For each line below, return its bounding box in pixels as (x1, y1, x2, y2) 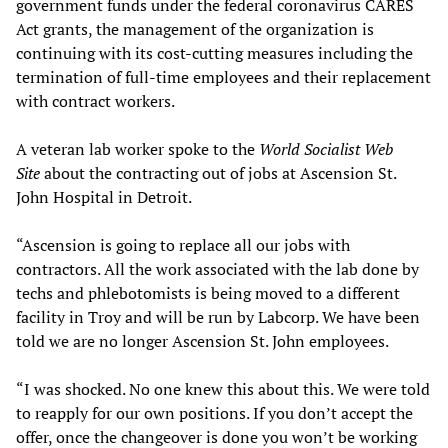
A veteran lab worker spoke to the (16, 137, 259, 160)
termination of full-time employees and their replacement (16, 65, 431, 88)
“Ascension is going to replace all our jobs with (16, 233, 350, 256)
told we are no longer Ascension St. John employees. (16, 329, 389, 352)
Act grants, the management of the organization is (16, 17, 374, 40)
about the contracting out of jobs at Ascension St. (40, 161, 396, 184)
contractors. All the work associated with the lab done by (16, 257, 419, 280)
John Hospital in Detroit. (16, 185, 199, 208)
